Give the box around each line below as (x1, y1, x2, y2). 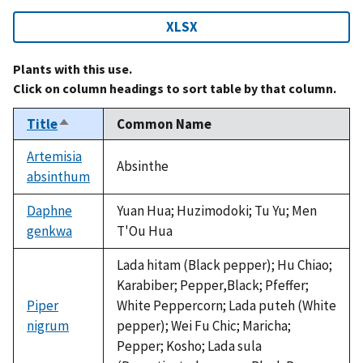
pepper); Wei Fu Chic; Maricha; (117, 316, 291, 335)
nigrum (27, 316, 69, 335)
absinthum (27, 167, 90, 186)
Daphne (27, 201, 72, 220)
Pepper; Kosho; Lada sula (117, 336, 262, 355)
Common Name (117, 114, 211, 133)
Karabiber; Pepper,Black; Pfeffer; (117, 275, 309, 294)
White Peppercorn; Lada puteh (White (117, 296, 336, 314)
